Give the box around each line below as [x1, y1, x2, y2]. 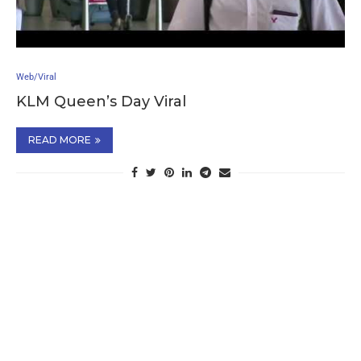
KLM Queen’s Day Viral [16, 93, 186, 110]
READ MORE [28, 134, 91, 146]
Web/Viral [16, 72, 56, 82]
